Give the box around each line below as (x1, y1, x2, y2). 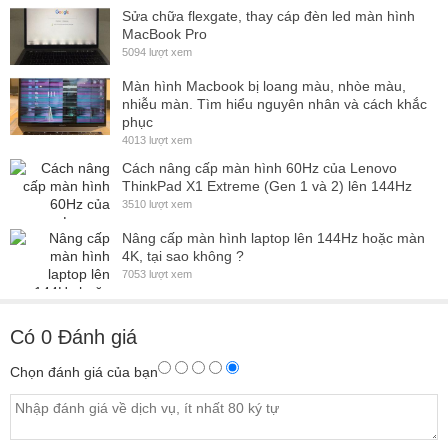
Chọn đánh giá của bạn (10, 363, 158, 380)
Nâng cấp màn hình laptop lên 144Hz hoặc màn (122, 229, 425, 246)
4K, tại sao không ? (122, 247, 244, 264)
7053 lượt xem (122, 267, 192, 280)
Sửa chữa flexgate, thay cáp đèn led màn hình (122, 7, 415, 24)
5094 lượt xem (122, 45, 192, 58)
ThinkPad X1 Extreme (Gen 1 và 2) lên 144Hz (122, 177, 412, 194)
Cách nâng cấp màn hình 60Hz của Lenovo (122, 159, 397, 176)
